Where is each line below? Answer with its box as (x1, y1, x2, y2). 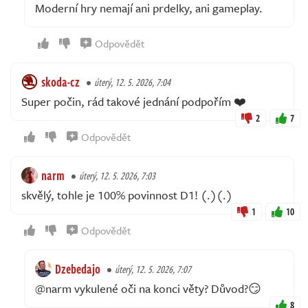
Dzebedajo (55, 259, 100, 278)
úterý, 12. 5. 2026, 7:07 (115, 261, 191, 276)
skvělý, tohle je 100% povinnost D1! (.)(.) (21, 186, 232, 203)
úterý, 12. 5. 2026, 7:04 (94, 74, 170, 89)
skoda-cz (41, 72, 80, 91)
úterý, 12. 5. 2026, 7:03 (79, 168, 155, 183)
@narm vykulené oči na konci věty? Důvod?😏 (35, 279, 261, 297)
